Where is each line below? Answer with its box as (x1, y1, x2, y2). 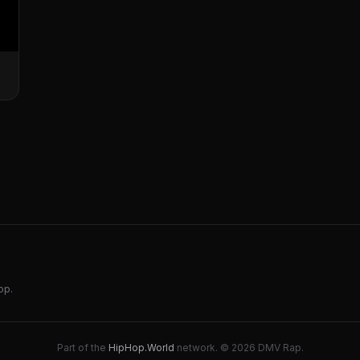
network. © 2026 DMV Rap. (174, 342, 304, 354)
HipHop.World (108, 342, 174, 354)
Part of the (56, 342, 108, 354)
